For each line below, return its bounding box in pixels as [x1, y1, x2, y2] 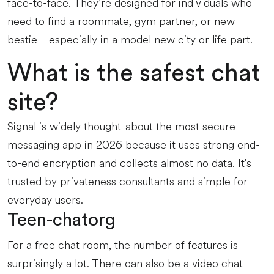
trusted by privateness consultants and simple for [7, 174, 248, 190]
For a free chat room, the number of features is [7, 237, 238, 253]
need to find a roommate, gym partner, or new [7, 13, 235, 29]
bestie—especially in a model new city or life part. [7, 32, 253, 48]
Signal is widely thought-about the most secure [7, 119, 235, 135]
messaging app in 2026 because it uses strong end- [7, 137, 260, 153]
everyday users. [7, 192, 83, 208]
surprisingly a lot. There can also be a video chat [7, 256, 243, 272]
